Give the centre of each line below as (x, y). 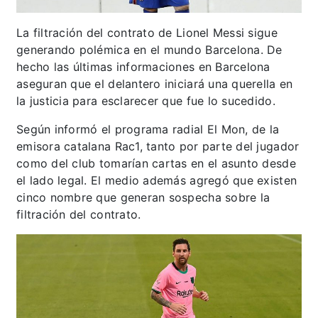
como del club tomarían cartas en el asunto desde (156, 164)
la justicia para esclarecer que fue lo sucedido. (148, 101)
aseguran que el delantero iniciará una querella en (155, 84)
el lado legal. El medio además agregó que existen (157, 181)
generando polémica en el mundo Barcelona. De (149, 50)
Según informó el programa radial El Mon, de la (148, 130)
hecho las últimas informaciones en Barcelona (143, 67)
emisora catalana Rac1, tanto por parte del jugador (158, 147)
